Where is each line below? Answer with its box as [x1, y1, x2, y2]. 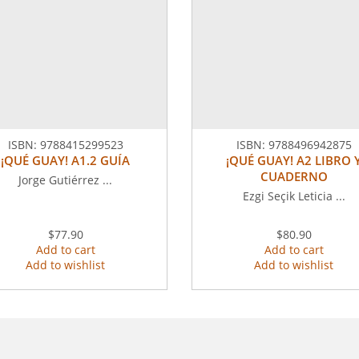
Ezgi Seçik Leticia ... [242, 188, 345, 204]
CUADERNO [260, 167, 328, 184]
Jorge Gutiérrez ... [18, 171, 112, 188]
